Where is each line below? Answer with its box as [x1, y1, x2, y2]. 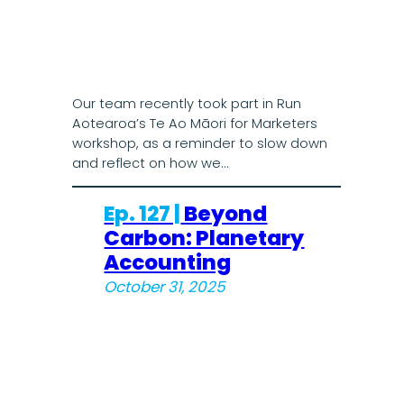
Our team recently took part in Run [71, 95, 301, 114]
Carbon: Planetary [104, 223, 305, 252]
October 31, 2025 [104, 275, 226, 298]
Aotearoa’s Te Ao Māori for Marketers [71, 115, 317, 133]
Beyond [180, 198, 268, 228]
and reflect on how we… [71, 154, 228, 173]
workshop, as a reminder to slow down [71, 134, 327, 153]
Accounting [104, 247, 232, 277]
